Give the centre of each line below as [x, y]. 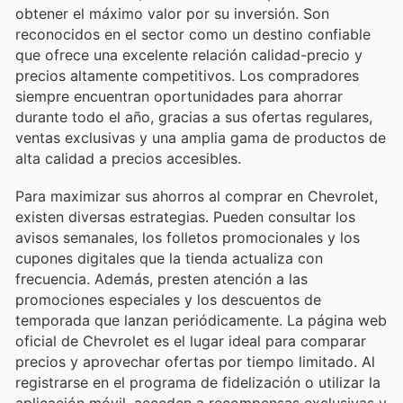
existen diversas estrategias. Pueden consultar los [185, 216]
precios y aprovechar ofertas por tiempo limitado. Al [195, 361]
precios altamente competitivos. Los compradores [187, 75]
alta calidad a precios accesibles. [128, 158]
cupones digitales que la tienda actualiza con [169, 258]
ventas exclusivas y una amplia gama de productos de [201, 137]
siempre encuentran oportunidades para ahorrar [179, 96]
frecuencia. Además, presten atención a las [161, 278]
